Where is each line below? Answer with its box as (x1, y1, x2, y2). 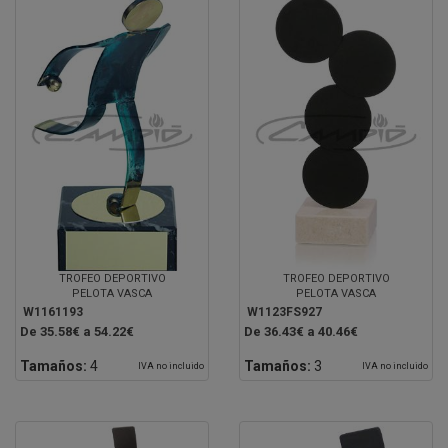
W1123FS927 (247, 304, 322, 319)
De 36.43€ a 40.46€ (244, 323, 358, 339)
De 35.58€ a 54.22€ (20, 323, 134, 339)
